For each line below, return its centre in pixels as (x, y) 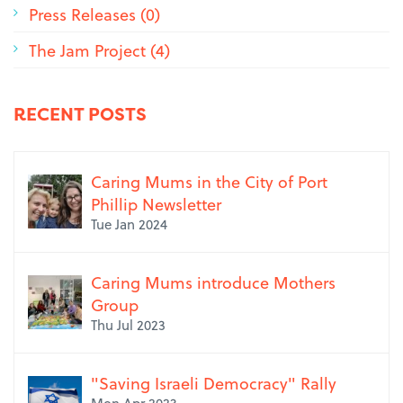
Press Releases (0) (94, 14)
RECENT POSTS (80, 114)
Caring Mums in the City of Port (209, 182)
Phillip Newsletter (156, 204)
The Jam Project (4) (99, 50)
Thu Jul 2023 (128, 325)
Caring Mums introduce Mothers (213, 282)
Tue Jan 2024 (129, 224)
